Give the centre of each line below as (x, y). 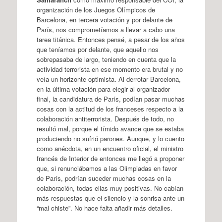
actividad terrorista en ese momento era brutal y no (110, 69)
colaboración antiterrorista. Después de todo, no (105, 118)
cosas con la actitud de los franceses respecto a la (110, 109)
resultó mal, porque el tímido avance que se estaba (110, 128)
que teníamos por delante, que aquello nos (97, 49)
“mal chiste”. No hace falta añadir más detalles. (104, 208)
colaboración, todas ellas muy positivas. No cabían (110, 188)
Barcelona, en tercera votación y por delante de (104, 19)
